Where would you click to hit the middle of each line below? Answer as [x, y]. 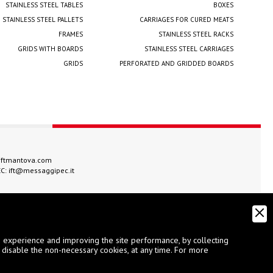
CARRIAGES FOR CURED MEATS [186, 19]
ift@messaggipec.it [41, 170]
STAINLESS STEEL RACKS [196, 34]
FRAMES [71, 34]
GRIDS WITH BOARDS [50, 48]
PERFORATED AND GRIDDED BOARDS [176, 63]
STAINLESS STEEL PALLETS [43, 19]
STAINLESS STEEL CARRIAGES [189, 48]
